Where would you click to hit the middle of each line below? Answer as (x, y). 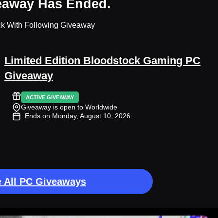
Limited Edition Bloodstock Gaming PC (102, 61)
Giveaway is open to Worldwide (69, 107)
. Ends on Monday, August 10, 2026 (76, 116)
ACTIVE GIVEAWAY (50, 97)
